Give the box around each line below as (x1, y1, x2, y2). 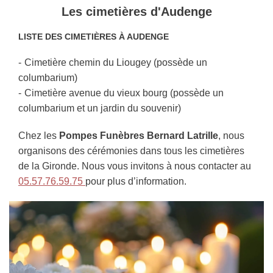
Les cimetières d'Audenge (61, 5, 212, 19)
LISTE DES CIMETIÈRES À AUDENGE (18, 32, 169, 42)
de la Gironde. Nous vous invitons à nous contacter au (18, 161, 251, 172)
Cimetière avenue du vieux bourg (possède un (24, 88, 224, 99)
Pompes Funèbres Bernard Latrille (59, 130, 218, 141)
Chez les (18, 130, 59, 141)
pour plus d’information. (85, 176, 186, 187)
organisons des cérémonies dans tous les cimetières (18, 146, 244, 157)
